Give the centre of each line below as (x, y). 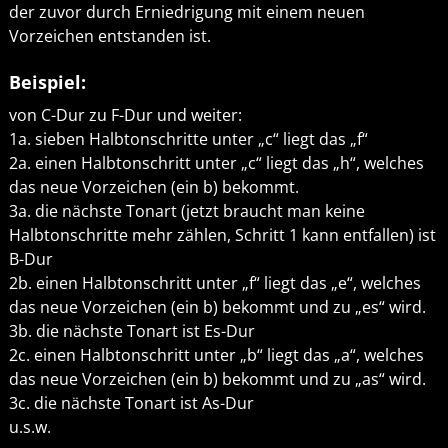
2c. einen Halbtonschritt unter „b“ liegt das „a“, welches (216, 355)
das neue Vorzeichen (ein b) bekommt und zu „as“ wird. (217, 379)
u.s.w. (29, 427)
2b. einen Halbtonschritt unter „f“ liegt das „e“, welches (214, 283)
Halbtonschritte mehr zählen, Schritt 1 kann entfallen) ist (222, 235)
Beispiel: (47, 82)
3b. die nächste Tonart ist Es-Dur (131, 331)
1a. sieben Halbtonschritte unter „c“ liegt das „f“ (188, 139)
